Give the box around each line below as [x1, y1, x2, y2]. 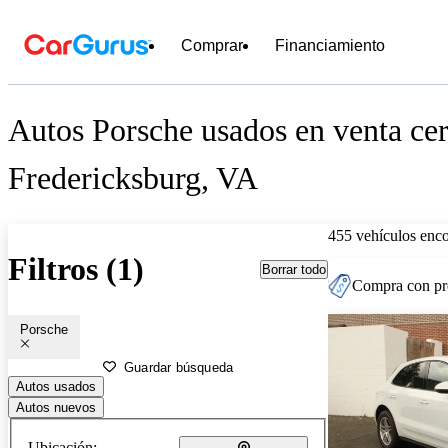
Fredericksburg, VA [8, 160, 258, 197]
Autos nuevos [16, 399, 96, 415]
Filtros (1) [8, 251, 144, 288]
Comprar [181, 37, 243, 54]
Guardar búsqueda [124, 359, 234, 375]
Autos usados [16, 378, 96, 394]
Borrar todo [262, 261, 326, 277]
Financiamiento [275, 37, 385, 54]
